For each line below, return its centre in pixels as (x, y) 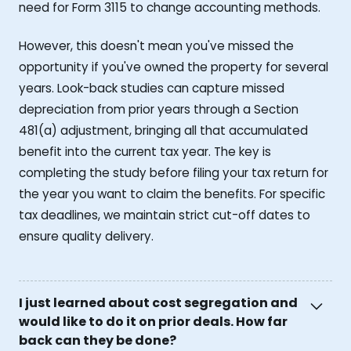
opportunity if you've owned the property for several (174, 67)
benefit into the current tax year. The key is (145, 151)
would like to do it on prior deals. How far (153, 322)
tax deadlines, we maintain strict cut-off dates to (165, 215)
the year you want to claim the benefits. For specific (172, 194)
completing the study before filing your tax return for (174, 172)
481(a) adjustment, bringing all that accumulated (163, 130)
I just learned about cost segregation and (158, 303)
